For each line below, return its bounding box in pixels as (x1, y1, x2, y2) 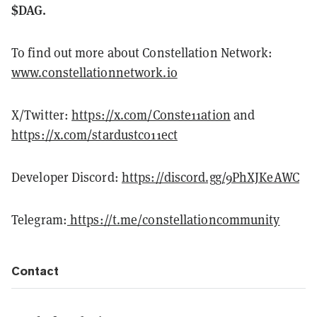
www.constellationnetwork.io (11, 64, 178, 81)
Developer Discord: (11, 169, 122, 186)
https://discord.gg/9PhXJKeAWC (121, 169, 299, 186)
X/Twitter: (11, 107, 72, 124)
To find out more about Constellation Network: (11, 45, 273, 62)
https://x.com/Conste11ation (71, 107, 231, 124)
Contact (11, 264, 59, 279)
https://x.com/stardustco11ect (11, 127, 178, 144)
